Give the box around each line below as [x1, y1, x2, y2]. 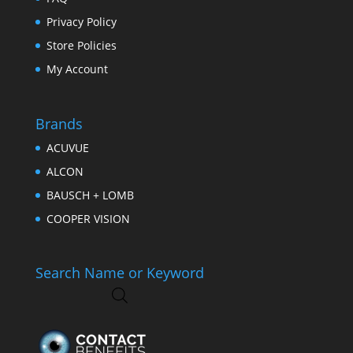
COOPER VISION [46, 210, 130, 226]
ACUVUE [46, 139, 89, 155]
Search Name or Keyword [35, 262, 204, 282]
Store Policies [46, 38, 117, 54]
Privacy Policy [46, 14, 117, 30]
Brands [35, 113, 83, 133]
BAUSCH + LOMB [46, 187, 134, 203]
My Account [46, 61, 108, 77]
